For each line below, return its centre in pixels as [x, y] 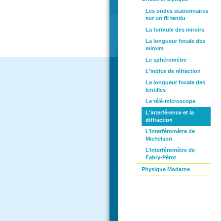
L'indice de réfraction [173, 71]
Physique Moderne [166, 169]
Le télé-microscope [170, 101]
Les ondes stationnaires [177, 11]
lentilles [156, 90]
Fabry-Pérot [161, 157]
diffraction [159, 120]
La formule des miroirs [175, 30]
